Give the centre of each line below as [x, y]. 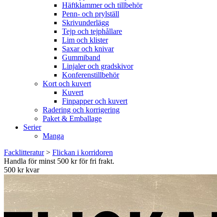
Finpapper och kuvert [95, 101]
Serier [32, 127]
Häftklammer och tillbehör [102, 5]
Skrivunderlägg [85, 23]
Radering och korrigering [81, 110]
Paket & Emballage [72, 118]
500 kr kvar [22, 170]
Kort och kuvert [67, 84]
